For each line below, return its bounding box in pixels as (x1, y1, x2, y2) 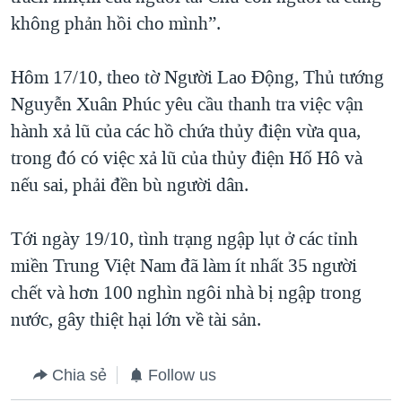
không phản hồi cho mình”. (11, 10, 221, 36)
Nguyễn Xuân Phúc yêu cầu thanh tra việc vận (11, 91, 363, 117)
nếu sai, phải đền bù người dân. (11, 171, 249, 197)
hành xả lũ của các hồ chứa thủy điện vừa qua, (11, 118, 361, 144)
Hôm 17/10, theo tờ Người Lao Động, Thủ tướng (11, 64, 384, 90)
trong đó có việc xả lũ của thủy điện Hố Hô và (11, 144, 363, 170)
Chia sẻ (52, 365, 107, 384)
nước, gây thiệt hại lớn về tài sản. (11, 306, 261, 332)
